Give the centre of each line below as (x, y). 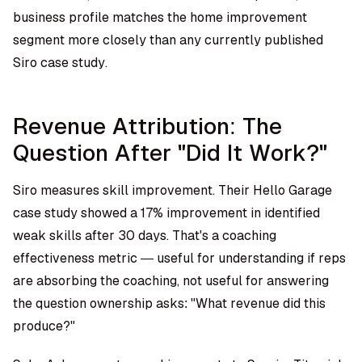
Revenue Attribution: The (147, 126)
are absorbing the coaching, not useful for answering (171, 281)
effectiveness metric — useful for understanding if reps (179, 258)
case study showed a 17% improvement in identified (166, 213)
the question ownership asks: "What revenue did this (169, 303)
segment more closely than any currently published (168, 40)
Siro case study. (60, 63)
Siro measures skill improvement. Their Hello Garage (173, 190)
